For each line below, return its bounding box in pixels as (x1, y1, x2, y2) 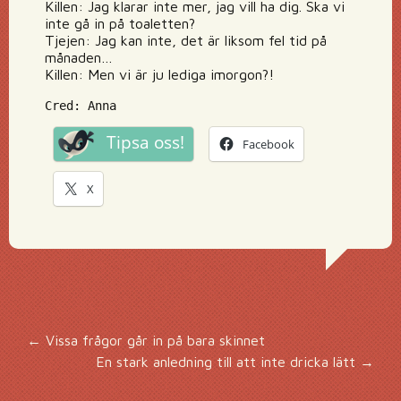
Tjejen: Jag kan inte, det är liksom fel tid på (45, 32, 327, 48)
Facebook (243, 136, 294, 152)
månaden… (45, 49, 113, 65)
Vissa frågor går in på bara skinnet (41, 332, 265, 348)
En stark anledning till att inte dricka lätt (96, 354, 360, 370)
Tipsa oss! (107, 131, 184, 154)
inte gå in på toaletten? (45, 15, 195, 31)
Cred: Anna (45, 98, 116, 113)
